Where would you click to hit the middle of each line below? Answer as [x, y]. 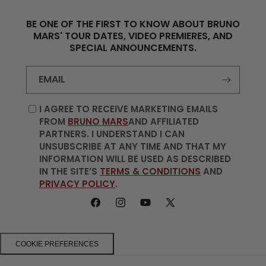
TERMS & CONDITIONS [151, 171]
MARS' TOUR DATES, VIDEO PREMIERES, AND [133, 36]
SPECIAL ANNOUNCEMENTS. [133, 48]
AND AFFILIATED [164, 121]
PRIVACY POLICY [77, 184]
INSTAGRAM [140, 209]
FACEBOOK [113, 209]
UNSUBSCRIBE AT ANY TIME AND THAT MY [133, 146]
